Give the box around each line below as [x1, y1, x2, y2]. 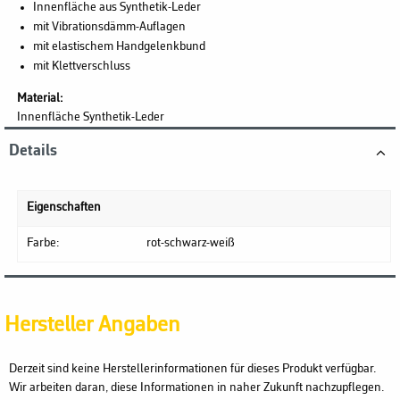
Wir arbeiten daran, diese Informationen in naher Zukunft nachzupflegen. [9, 381, 384, 396]
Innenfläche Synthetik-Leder [17, 110, 164, 124]
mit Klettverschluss [32, 59, 130, 73]
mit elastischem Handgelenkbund [32, 39, 205, 54]
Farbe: [27, 236, 59, 250]
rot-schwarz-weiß [146, 236, 235, 250]
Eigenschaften [27, 200, 101, 214]
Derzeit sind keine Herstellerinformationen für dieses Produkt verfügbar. [9, 362, 376, 377]
